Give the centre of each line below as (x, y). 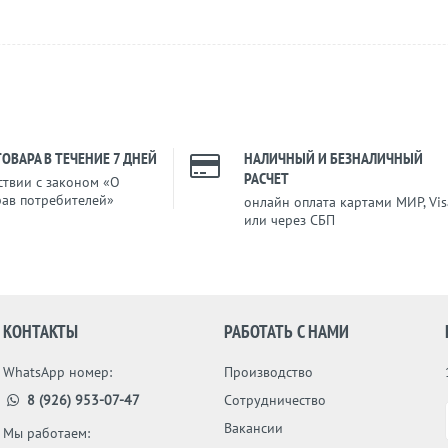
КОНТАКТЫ (41, 331)
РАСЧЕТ (266, 178)
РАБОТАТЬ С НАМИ (286, 331)
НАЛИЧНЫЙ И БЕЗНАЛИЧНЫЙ (333, 158)
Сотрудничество (274, 400)
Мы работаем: (47, 433)
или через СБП (289, 220)
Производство (268, 372)
